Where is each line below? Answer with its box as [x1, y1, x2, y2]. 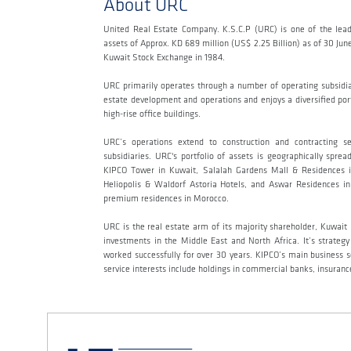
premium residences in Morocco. [103, 194, 229, 203]
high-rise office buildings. [103, 110, 201, 118]
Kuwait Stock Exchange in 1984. [103, 53, 225, 62]
